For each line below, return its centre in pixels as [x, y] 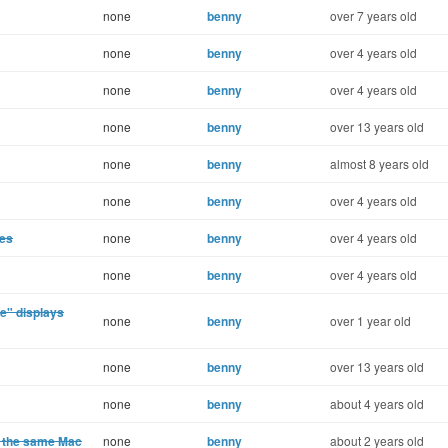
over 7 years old [373, 15]
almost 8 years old [379, 163]
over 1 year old [370, 320]
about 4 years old [377, 403]
